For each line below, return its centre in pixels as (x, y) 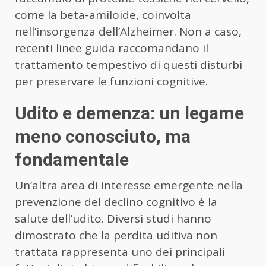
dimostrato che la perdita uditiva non (116, 235)
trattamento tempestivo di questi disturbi (129, 64)
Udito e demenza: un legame (129, 113)
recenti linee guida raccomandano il (112, 48)
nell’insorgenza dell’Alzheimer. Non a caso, (128, 31)
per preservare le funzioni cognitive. (111, 81)
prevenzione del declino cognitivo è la (116, 202)
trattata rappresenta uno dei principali (120, 251)
